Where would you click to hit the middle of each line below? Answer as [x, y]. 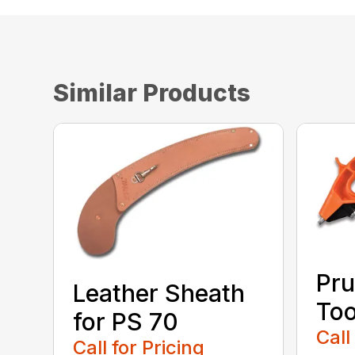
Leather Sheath [159, 294]
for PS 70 [126, 322]
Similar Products [152, 92]
